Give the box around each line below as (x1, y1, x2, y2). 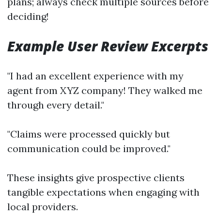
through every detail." (7, 99, 104, 111)
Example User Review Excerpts (7, 37, 208, 55)
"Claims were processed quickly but (7, 128, 170, 140)
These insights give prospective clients (7, 171, 185, 184)
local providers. (7, 201, 78, 213)
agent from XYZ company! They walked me (7, 84, 202, 96)
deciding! (7, 10, 49, 22)
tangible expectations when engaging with (7, 186, 200, 198)
